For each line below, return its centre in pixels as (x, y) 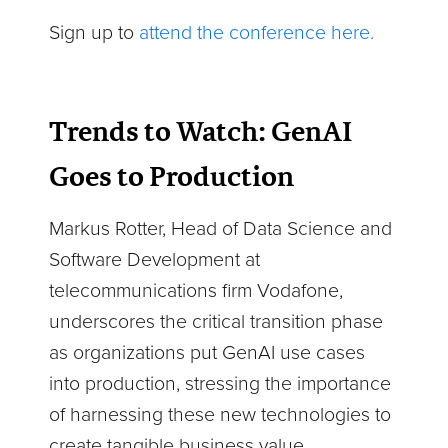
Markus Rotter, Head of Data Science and (221, 229)
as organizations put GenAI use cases (207, 353)
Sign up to (94, 33)
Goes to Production (172, 176)
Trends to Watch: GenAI (201, 131)
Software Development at (155, 260)
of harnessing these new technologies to (220, 415)
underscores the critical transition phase (216, 322)
